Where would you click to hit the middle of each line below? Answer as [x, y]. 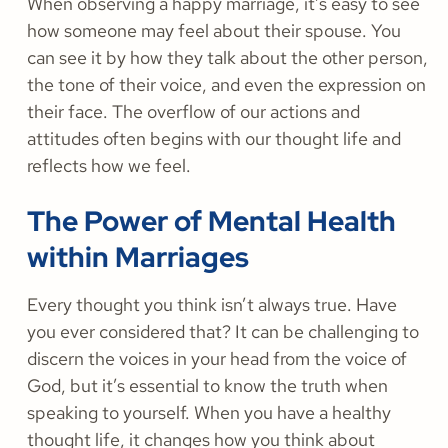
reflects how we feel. [109, 166]
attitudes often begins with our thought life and [214, 139]
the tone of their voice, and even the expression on [226, 85]
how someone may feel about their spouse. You [214, 31]
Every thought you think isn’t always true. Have [212, 305]
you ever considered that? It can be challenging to [223, 332]
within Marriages [138, 257]
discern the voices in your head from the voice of [217, 359]
